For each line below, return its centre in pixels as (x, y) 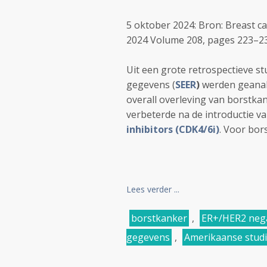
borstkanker (159, 218)
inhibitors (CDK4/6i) (173, 129)
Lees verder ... (153, 189)
